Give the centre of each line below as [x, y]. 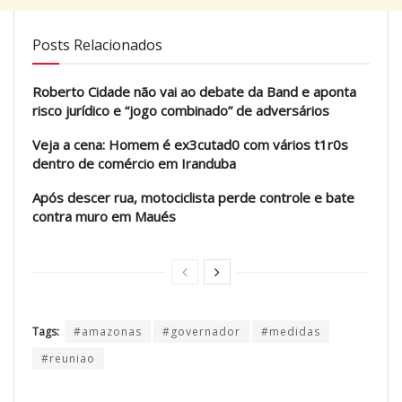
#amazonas [108, 331]
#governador [201, 331]
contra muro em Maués [104, 216]
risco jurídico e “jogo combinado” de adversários [181, 110]
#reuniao [68, 358]
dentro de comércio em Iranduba [134, 163]
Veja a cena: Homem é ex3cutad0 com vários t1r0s [190, 144]
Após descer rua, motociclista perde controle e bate [193, 197]
